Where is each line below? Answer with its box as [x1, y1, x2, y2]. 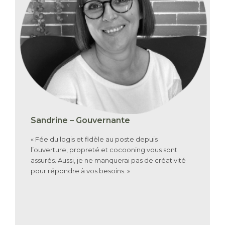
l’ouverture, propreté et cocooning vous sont [31, 145, 178, 154]
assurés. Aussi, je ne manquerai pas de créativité [31, 156, 186, 164]
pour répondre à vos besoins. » [31, 166, 131, 175]
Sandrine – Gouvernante [31, 115, 131, 125]
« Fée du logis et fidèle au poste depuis [31, 135, 158, 143]
